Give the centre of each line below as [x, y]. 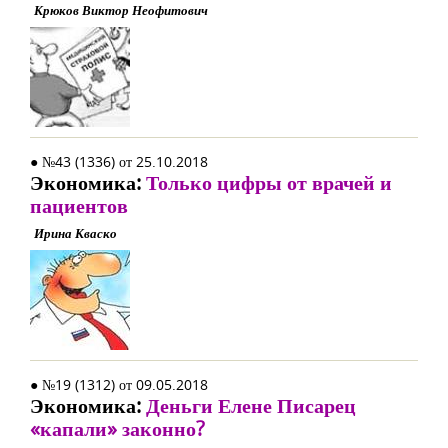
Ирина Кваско [75, 233]
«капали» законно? [117, 428]
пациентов [79, 205]
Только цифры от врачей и [269, 182]
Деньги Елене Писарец [251, 405]
